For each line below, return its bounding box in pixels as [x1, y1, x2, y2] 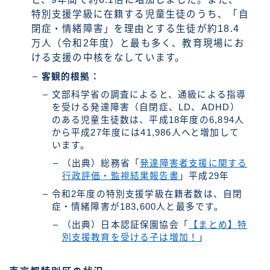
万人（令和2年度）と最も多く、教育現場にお [31, 38, 245, 49]
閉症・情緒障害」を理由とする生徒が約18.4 [31, 24, 239, 34]
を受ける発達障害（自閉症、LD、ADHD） [51, 102, 240, 113]
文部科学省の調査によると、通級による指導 [51, 90, 246, 100]
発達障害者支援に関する [140, 159, 248, 169]
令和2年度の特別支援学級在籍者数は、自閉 [51, 189, 243, 199]
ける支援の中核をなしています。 [31, 52, 186, 63]
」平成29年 [178, 171, 230, 181]
